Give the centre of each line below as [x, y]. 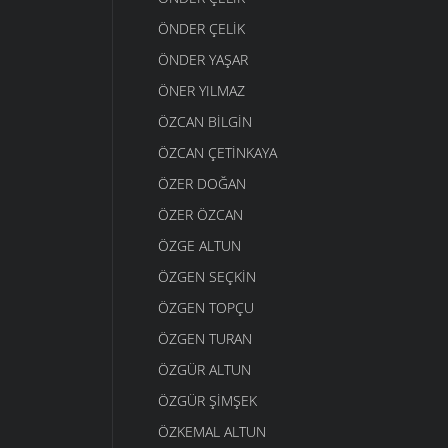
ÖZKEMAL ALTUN [211, 432]
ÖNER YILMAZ [201, 91]
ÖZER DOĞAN [201, 184]
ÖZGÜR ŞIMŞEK [207, 401]
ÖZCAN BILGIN [204, 122]
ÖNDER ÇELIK [201, 29]
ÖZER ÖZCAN [200, 215]
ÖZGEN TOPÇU [205, 308]
